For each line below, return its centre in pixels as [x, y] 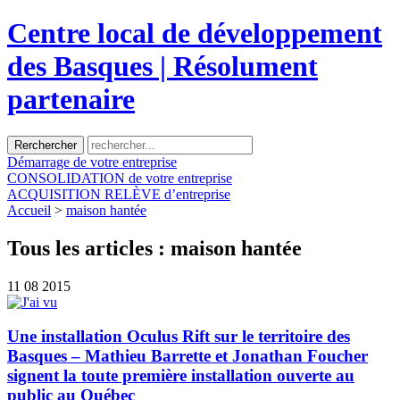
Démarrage [38, 162]
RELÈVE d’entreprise [167, 194]
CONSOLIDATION [66, 178]
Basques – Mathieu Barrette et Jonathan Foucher [187, 356]
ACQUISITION [54, 194]
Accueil [29, 210]
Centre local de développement [195, 33]
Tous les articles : [89, 248]
